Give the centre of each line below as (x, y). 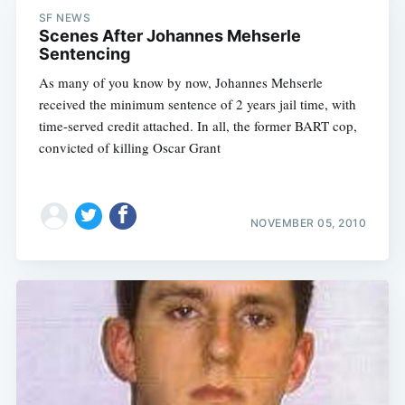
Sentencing (84, 54)
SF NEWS (65, 18)
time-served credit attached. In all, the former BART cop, (198, 126)
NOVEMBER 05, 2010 (308, 223)
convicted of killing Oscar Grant (129, 148)
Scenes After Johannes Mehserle (170, 36)
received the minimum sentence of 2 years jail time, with (197, 104)
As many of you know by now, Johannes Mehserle (180, 83)
